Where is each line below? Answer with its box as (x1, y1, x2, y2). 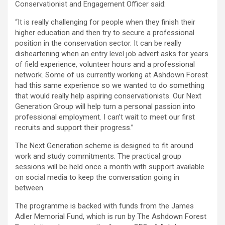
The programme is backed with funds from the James (15, 201, 194, 210)
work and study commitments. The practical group (15, 151, 181, 161)
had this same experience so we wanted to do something (15, 80, 204, 90)
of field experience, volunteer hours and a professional (15, 59, 195, 69)
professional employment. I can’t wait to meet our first (15, 112, 195, 122)
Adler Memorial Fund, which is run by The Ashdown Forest (15, 211, 206, 221)
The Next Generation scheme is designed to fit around (15, 141, 193, 150)
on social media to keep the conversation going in (15, 172, 179, 182)
